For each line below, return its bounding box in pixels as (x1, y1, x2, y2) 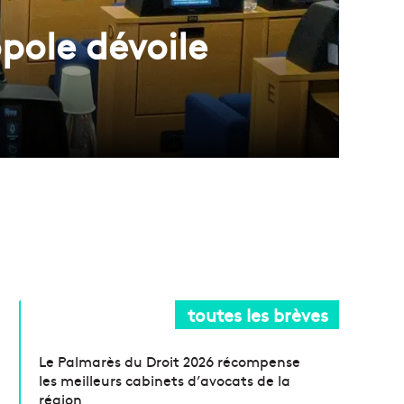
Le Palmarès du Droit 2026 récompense (39, 350, 301, 371)
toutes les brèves (188, 301, 328, 326)
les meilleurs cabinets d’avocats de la (39, 369, 291, 390)
